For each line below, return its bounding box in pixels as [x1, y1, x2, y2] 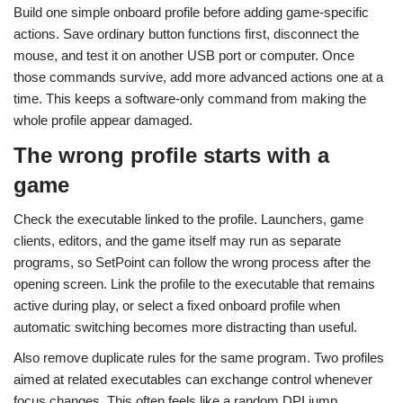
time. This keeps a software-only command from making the [13, 91, 366, 107]
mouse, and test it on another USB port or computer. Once [13, 48, 354, 64]
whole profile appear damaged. [13, 112, 193, 129]
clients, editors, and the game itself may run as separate [13, 233, 341, 249]
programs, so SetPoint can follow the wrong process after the [13, 255, 371, 271]
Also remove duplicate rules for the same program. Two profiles [13, 350, 384, 366]
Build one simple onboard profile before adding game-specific [13, 4, 369, 21]
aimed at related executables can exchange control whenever [13, 372, 372, 388]
